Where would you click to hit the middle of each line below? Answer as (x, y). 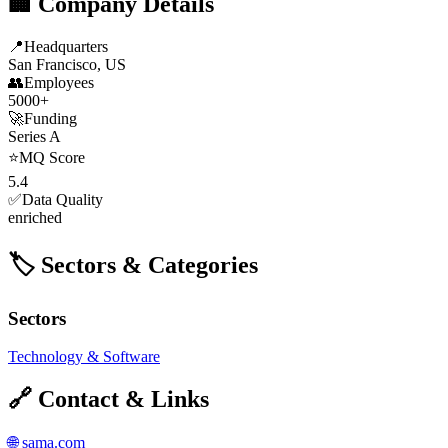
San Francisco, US (67, 64)
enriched (35, 217)
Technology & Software (84, 357)
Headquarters (66, 46)
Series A (34, 136)
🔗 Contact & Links (108, 399)
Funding (50, 118)
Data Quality (62, 199)
